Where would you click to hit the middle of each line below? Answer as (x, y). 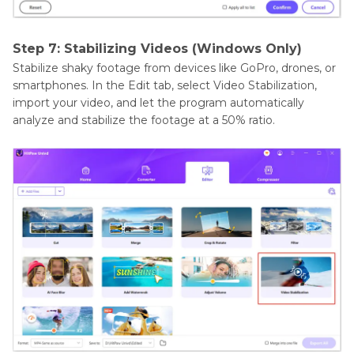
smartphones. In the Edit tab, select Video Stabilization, (165, 86)
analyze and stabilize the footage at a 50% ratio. (144, 121)
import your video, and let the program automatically (158, 103)
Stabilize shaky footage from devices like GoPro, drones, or (174, 68)
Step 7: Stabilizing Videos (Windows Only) (157, 49)
